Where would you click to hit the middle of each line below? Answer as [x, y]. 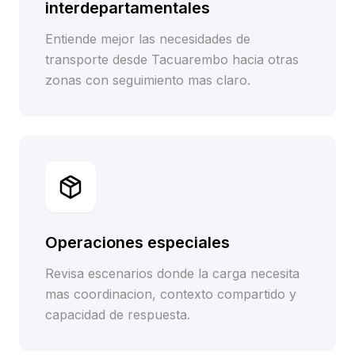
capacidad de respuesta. [118, 315]
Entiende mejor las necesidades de [148, 39]
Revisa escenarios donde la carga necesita [172, 273]
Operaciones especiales [137, 242]
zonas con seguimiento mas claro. [148, 80]
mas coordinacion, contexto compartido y [171, 294]
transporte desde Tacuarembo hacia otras [172, 59]
